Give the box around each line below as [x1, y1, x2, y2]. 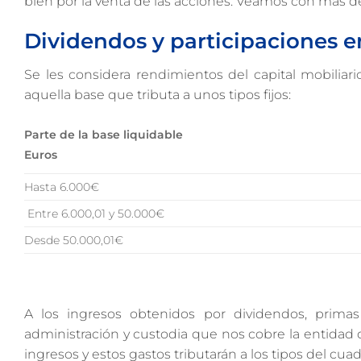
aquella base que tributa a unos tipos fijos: [24, 87, 291, 103]
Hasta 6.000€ [24, 179, 99, 194]
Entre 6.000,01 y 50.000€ [24, 205, 164, 221]
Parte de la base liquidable [24, 127, 183, 142]
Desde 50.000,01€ [24, 232, 123, 247]
